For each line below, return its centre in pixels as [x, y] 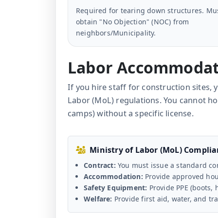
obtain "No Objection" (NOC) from [133, 22]
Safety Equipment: [116, 188]
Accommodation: [113, 177]
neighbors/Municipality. [116, 33]
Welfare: [98, 199]
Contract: [100, 165]
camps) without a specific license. [131, 114]
